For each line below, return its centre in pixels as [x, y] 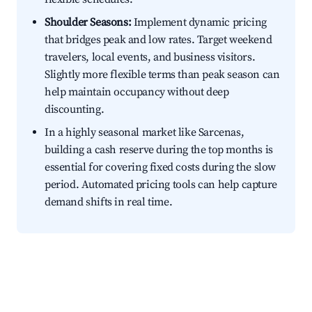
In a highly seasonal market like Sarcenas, [145, 133]
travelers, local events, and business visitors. [150, 57]
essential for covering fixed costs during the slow [161, 167]
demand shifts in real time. [109, 202]
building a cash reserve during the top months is [159, 150]
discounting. [75, 110]
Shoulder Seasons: [88, 23]
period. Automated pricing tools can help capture [161, 185]
